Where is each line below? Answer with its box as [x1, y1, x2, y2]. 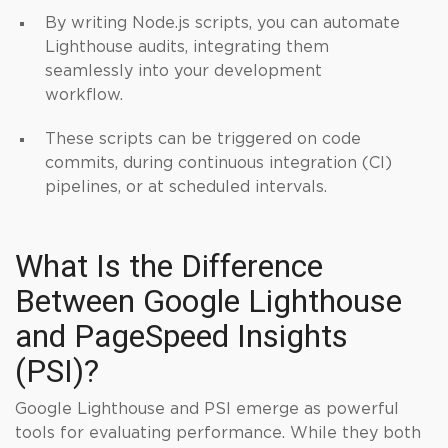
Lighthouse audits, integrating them [45, 39, 329, 55]
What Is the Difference [15, 247, 323, 285]
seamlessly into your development [45, 63, 322, 79]
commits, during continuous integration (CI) [45, 155, 392, 171]
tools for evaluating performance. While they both [15, 425, 421, 441]
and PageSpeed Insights [15, 317, 348, 355]
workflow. [45, 87, 123, 103]
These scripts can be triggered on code [45, 131, 361, 147]
